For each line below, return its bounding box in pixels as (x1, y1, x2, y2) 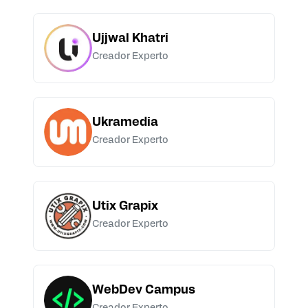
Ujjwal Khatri (92, 33, 168, 45)
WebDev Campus (92, 285, 195, 297)
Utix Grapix (92, 201, 158, 213)
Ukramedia (92, 117, 158, 129)
